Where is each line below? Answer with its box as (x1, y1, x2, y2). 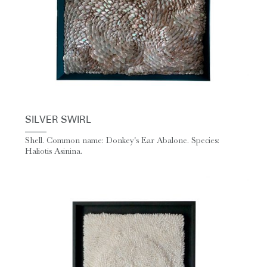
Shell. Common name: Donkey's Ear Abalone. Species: (25, 135, 219, 146)
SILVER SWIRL (25, 115, 91, 125)
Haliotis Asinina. (25, 146, 82, 157)
